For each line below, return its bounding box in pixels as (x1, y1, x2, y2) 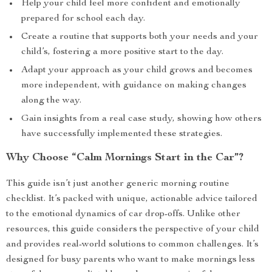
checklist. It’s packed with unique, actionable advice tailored (6, 194, 257, 204)
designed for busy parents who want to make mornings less (6, 255, 255, 265)
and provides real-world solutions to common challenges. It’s (6, 240, 259, 250)
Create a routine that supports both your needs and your (21, 32, 258, 42)
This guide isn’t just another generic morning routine (6, 179, 229, 189)
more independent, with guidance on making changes (21, 81, 246, 90)
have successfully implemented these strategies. (21, 129, 222, 139)
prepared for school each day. (21, 14, 145, 24)
